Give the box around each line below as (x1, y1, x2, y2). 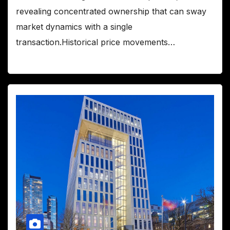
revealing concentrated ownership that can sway (16, 6, 206, 17)
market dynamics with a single (16, 22, 132, 32)
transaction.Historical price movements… (16, 37, 175, 48)
